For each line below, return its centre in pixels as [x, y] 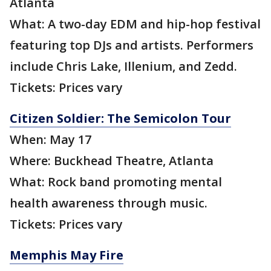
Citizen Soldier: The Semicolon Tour [120, 119]
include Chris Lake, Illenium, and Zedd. [125, 67]
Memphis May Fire [67, 255]
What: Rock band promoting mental [116, 182]
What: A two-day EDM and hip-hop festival [135, 24]
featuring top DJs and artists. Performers [132, 45]
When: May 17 [51, 140]
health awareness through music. [109, 203]
